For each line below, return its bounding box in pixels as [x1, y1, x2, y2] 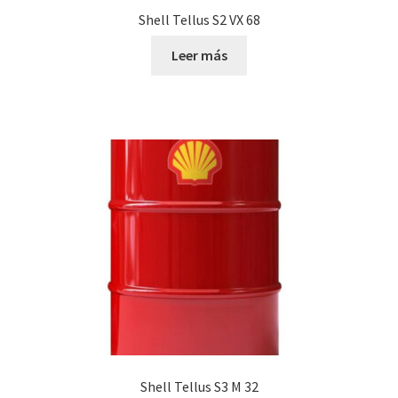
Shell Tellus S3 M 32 [139, 377, 259, 395]
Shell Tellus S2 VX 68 [138, 10, 260, 28]
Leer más [171, 46, 227, 65]
